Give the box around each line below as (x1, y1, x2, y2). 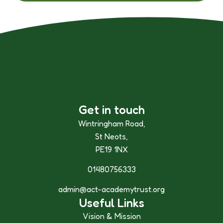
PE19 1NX (95, 144, 128, 154)
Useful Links (79, 195, 144, 210)
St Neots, (95, 131, 128, 141)
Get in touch (78, 102, 145, 117)
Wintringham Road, (78, 118, 145, 128)
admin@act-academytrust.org (58, 184, 165, 194)
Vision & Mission (82, 211, 141, 221)
